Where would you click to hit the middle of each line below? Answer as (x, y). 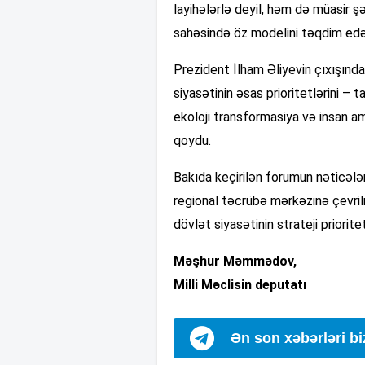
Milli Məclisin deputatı (240, 284)
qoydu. (192, 140)
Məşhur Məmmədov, (235, 261)
